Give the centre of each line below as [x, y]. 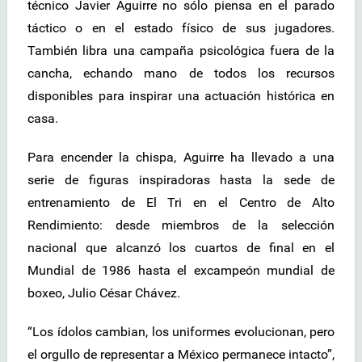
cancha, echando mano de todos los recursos [181, 74]
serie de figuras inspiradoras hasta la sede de [181, 180]
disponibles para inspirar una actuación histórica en [181, 96]
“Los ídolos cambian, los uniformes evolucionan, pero [181, 332]
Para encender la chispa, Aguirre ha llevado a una [181, 158]
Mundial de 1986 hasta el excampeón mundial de [181, 271]
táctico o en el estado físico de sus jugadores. [181, 28]
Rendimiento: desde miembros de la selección [181, 225]
